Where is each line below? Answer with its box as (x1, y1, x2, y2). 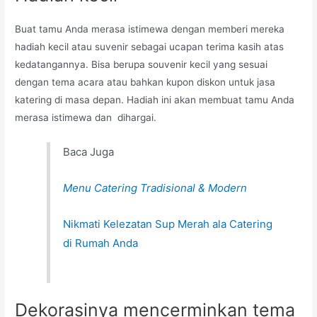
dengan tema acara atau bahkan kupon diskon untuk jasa (15, 76, 276, 88)
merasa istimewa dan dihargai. (15, 111, 163, 123)
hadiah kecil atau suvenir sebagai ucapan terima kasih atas (15, 40, 284, 52)
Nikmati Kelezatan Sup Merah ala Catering (63, 217, 273, 231)
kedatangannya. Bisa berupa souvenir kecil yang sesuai (15, 58, 268, 70)
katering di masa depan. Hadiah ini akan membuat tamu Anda (15, 93, 295, 105)
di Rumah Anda (63, 236, 139, 250)
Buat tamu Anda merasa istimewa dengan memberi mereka (15, 23, 285, 35)
